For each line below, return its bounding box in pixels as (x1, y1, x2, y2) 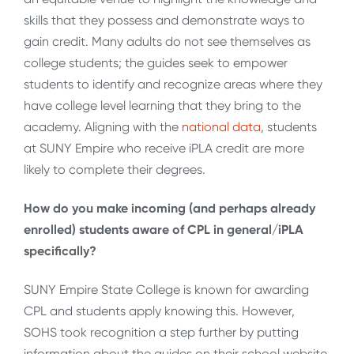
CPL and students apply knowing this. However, (24, 303, 295, 319)
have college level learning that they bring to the (24, 97, 301, 113)
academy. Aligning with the (24, 119, 182, 134)
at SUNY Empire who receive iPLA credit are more (24, 140, 304, 156)
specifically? (24, 243, 96, 259)
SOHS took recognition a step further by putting (24, 325, 299, 341)
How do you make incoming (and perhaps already (24, 201, 315, 217)
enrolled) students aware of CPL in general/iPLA (24, 222, 303, 238)
